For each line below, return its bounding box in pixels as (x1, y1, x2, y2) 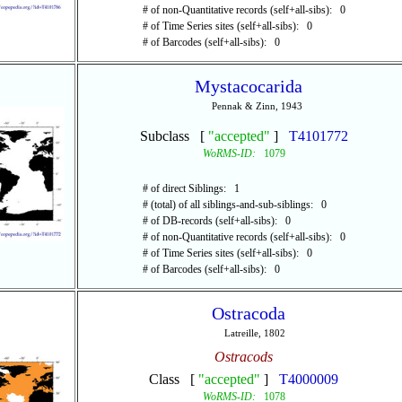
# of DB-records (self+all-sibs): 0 (142, 214, 291, 227)
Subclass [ (139, 128, 208, 144)
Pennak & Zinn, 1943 (211, 100, 302, 111)
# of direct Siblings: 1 (142, 182, 240, 195)
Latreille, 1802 (223, 328, 285, 338)
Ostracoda (211, 303, 285, 323)
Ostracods (214, 349, 273, 364)
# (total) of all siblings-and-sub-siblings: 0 (142, 198, 327, 211)
